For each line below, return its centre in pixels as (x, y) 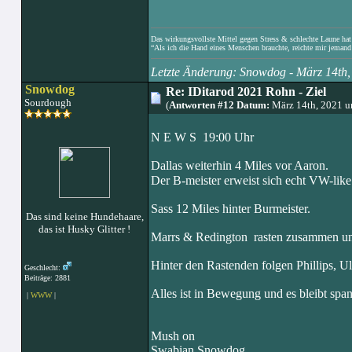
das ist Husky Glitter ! (84, 229)
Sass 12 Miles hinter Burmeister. (230, 209)
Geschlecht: (43, 268)
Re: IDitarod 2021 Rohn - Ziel (246, 92)
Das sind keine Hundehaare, (84, 216)
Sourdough (46, 103)
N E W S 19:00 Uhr (202, 137)
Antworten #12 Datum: (219, 105)
